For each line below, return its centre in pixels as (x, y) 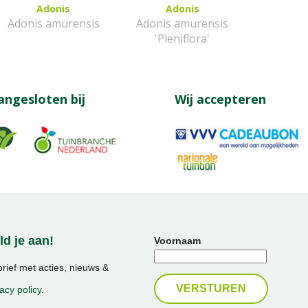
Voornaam (177, 241)
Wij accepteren (220, 99)
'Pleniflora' (183, 38)
